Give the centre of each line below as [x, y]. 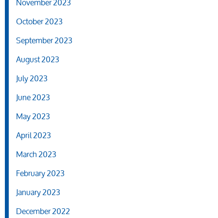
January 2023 [38, 192]
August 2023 [38, 59]
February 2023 [40, 173]
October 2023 [39, 21]
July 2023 [32, 78]
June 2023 [33, 97]
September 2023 [44, 40]
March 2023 [36, 154]
